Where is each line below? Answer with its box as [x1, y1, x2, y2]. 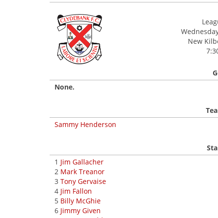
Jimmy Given [60, 206, 101, 215]
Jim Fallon [60, 186, 92, 196]
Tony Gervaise [60, 177, 106, 186]
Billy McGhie [60, 196, 101, 205]
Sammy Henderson [54, 120, 116, 129]
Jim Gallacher [60, 157, 104, 166]
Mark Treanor [60, 167, 105, 176]
